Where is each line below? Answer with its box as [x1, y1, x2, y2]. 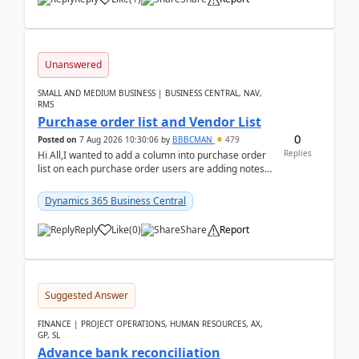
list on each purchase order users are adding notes [38, 162, 264, 175]
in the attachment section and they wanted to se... [38, 175, 258, 189]
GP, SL [38, 329, 60, 341]
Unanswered [45, 58, 102, 71]
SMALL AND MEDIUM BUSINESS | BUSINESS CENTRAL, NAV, [38, 87, 262, 99]
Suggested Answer [45, 288, 128, 302]
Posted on [38, 134, 77, 145]
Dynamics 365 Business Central [45, 194, 186, 208]
